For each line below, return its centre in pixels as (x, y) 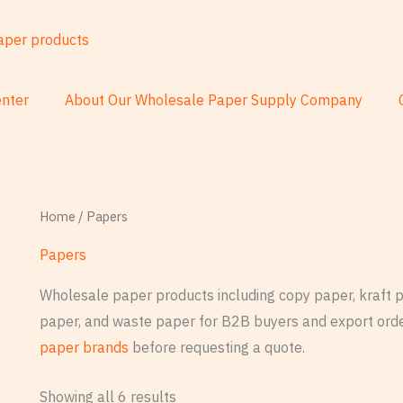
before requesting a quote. (217, 348)
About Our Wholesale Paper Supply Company (214, 100)
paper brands (84, 348)
